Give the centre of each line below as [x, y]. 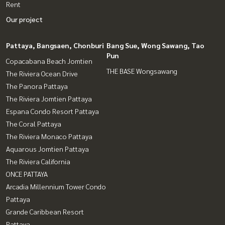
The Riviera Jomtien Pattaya [49, 99]
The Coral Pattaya [34, 124]
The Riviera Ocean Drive [42, 74]
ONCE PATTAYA [27, 174]
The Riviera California [38, 161]
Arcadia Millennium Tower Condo [56, 187]
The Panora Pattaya [37, 86]
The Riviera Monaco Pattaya [49, 136]
